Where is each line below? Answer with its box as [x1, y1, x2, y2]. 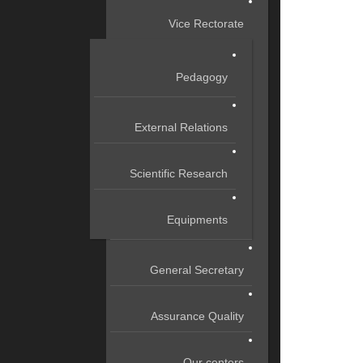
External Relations [135, 121, 228, 134]
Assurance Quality [151, 310, 244, 322]
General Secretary [150, 263, 244, 276]
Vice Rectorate [169, 17, 244, 30]
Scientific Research [130, 167, 228, 180]
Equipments [167, 213, 228, 226]
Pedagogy [176, 70, 228, 83]
